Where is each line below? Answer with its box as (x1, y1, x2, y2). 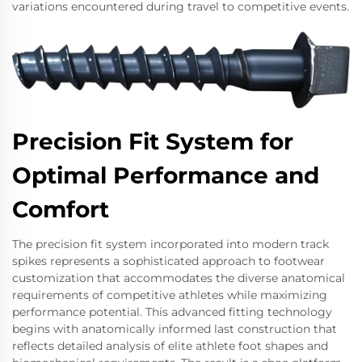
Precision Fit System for (12, 128, 293, 156)
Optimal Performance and (12, 162, 319, 190)
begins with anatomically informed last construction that (12, 322, 337, 337)
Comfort (12, 196, 109, 224)
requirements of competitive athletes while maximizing (12, 288, 327, 303)
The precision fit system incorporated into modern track (12, 237, 329, 252)
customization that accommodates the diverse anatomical (12, 271, 345, 286)
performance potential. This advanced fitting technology (12, 305, 332, 320)
